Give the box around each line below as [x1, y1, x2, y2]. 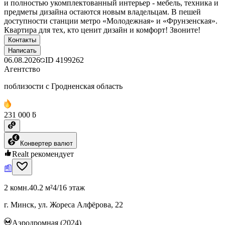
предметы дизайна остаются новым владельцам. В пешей [4, 7, 201, 16]
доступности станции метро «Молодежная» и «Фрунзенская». [4, 16, 217, 25]
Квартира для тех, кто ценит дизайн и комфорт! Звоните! [4, 25, 200, 34]
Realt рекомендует [12, 149, 74, 158]
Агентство [4, 64, 40, 73]
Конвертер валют [20, 139, 73, 147]
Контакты [8, 36, 36, 44]
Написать [8, 46, 37, 54]
